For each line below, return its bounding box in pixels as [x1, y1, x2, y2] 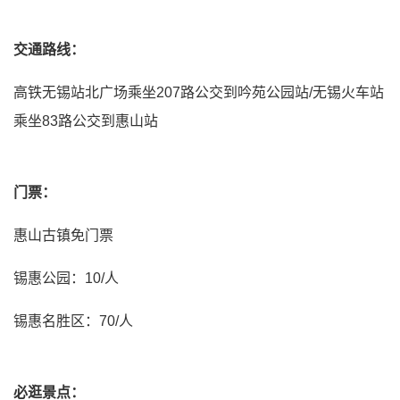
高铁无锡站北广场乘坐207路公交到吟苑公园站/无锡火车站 [13, 85, 384, 101]
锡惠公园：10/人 [13, 271, 119, 287]
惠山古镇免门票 [13, 228, 113, 244]
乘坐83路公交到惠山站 [13, 113, 158, 129]
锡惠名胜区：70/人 [13, 313, 133, 329]
